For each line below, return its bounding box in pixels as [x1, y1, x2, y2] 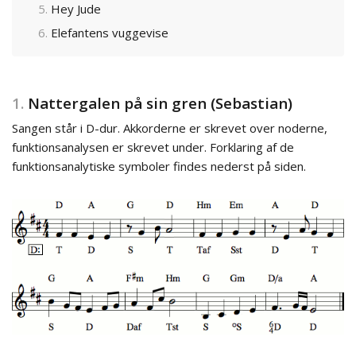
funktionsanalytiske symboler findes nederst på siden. [12, 157, 306, 174]
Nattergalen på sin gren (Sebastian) [24, 92, 292, 113]
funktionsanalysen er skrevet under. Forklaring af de [12, 138, 294, 155]
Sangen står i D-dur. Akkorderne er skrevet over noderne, [12, 119, 327, 136]
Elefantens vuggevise [51, 24, 168, 41]
